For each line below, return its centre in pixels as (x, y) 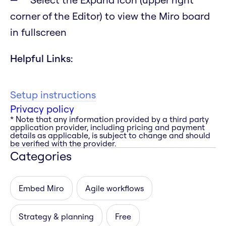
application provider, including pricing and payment (107, 127)
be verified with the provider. (63, 144)
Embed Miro (41, 188)
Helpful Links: (42, 59)
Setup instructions (53, 95)
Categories (41, 156)
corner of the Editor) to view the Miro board (110, 16)
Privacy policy (42, 109)
